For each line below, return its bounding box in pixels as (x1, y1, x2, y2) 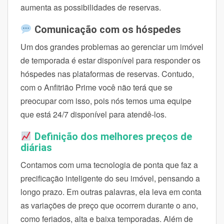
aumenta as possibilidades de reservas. (20, 1, 161, 13)
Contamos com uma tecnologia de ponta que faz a (20, 158, 198, 170)
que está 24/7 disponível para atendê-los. (20, 108, 166, 120)
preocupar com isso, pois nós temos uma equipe (20, 94, 191, 106)
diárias (20, 141, 52, 153)
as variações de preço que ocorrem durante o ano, (20, 199, 198, 211)
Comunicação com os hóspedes (31, 23, 181, 35)
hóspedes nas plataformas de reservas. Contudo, (20, 67, 194, 79)
